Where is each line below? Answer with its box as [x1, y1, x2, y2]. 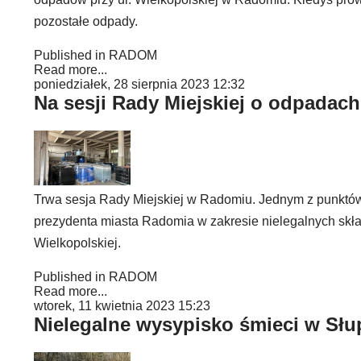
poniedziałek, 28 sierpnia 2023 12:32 [34, 77, 245, 91]
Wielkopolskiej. [34, 236, 121, 250]
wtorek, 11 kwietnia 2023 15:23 [34, 299, 210, 313]
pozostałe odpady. [34, 15, 138, 28]
